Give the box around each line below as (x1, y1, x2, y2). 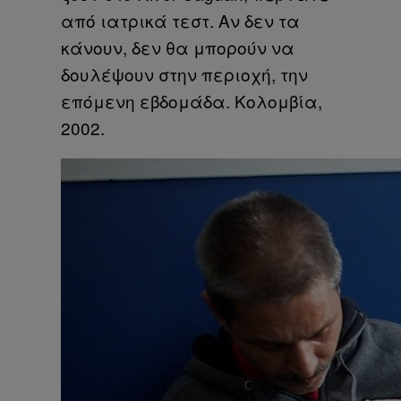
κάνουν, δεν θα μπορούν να (61, 34, 294, 59)
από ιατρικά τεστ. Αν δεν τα (61, 7, 300, 32)
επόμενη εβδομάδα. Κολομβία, (61, 88, 322, 113)
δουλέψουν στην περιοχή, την (61, 61, 308, 86)
